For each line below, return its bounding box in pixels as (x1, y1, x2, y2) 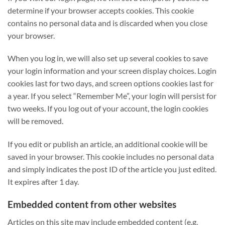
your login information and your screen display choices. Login (8, 66, 216, 76)
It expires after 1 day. (8, 177, 79, 187)
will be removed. (8, 116, 63, 126)
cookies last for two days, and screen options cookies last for (8, 78, 213, 88)
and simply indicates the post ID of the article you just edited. (8, 164, 216, 174)
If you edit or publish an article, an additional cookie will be (8, 139, 207, 149)
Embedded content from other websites (8, 198, 176, 210)
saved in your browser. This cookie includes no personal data (8, 152, 214, 162)
